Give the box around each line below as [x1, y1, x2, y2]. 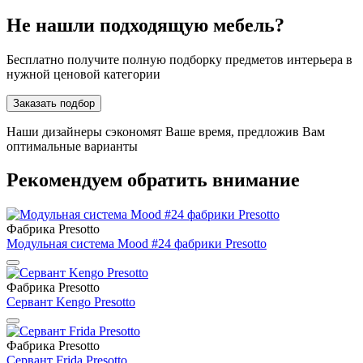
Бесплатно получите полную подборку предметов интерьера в [6, 52, 352, 66]
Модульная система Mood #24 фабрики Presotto [6, 237, 267, 251]
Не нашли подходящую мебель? [6, 14, 284, 36]
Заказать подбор [13, 96, 95, 109]
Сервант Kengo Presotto [6, 295, 135, 310]
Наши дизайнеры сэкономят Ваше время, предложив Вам [6, 124, 325, 139]
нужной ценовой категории [6, 66, 160, 81]
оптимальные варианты [6, 139, 138, 153]
